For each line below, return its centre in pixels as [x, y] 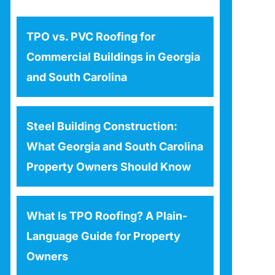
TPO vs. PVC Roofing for [91, 37]
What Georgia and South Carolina [114, 147]
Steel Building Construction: [102, 126]
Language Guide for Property [103, 236]
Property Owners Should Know [108, 167]
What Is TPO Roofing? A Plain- [107, 216]
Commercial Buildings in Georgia [113, 57]
